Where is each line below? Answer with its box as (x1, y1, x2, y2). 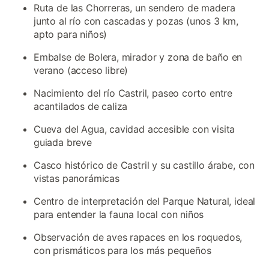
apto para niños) (34, 28, 107, 40)
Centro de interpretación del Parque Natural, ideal (34, 195, 256, 207)
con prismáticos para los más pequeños (34, 244, 211, 256)
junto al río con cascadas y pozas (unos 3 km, (34, 15, 239, 27)
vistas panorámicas (34, 172, 119, 184)
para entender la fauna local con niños (34, 208, 204, 220)
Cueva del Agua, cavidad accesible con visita (34, 123, 235, 135)
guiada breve (34, 136, 92, 148)
